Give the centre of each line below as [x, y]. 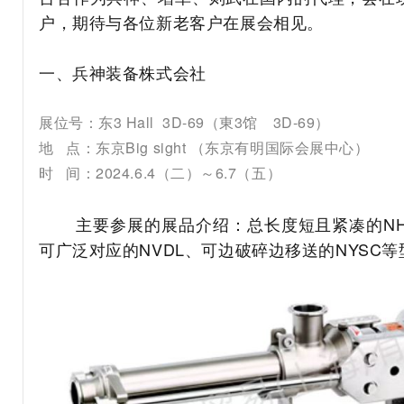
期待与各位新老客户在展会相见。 [198, 22]
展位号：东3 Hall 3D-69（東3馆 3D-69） [184, 123]
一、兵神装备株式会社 [123, 73]
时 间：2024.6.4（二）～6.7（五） [161, 173]
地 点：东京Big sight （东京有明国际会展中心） [204, 148]
